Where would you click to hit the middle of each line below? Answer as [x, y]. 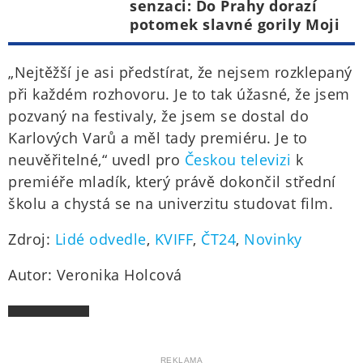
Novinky [273, 239]
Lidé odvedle [100, 239]
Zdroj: [32, 239]
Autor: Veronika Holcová [95, 275]
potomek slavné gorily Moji [235, 25]
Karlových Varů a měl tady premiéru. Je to [158, 138]
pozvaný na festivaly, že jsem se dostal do [158, 116]
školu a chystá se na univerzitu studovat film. [171, 204]
